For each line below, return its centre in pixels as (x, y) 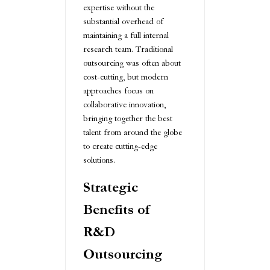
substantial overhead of (124, 22)
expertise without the (119, 8)
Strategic (111, 187)
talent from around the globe (133, 133)
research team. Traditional (128, 49)
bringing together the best (128, 119)
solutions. (99, 160)
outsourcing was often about (132, 63)
